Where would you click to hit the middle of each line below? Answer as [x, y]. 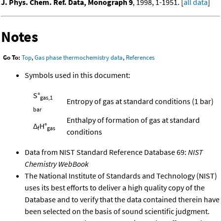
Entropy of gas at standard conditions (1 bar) [140, 101]
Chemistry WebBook [57, 164]
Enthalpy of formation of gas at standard [133, 120]
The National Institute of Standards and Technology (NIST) [121, 175]
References [140, 58]
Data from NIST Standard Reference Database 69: [106, 152]
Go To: [12, 58]
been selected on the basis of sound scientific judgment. [117, 211]
